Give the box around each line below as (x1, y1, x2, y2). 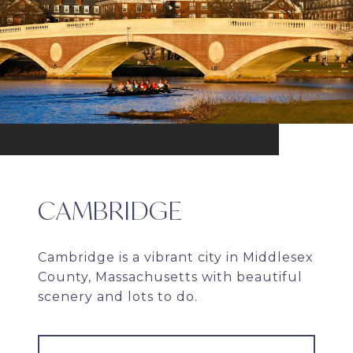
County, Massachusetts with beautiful (38, 269, 303, 285)
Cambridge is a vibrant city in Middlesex (38, 250, 314, 266)
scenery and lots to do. (38, 289, 198, 305)
